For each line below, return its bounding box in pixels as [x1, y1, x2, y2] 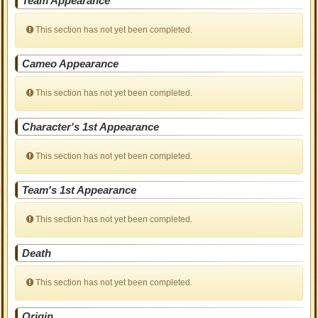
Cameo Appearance [22, 57, 119, 70]
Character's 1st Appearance [22, 121, 160, 133]
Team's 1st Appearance [22, 184, 137, 196]
